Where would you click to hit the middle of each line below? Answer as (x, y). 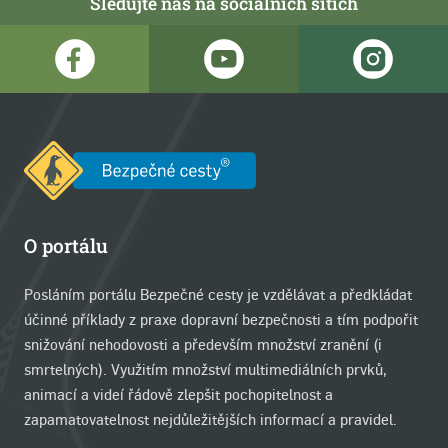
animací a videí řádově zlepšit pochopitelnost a (178, 393)
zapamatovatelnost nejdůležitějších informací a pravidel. (210, 418)
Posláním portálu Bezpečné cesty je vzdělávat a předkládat (218, 293)
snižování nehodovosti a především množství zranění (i (203, 343)
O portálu (66, 245)
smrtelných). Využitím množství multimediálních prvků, (205, 368)
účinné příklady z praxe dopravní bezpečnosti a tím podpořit (221, 318)
